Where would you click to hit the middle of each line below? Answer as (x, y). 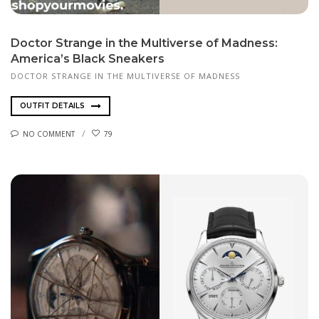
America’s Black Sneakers (88, 58)
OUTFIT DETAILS (53, 106)
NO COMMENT (49, 134)
